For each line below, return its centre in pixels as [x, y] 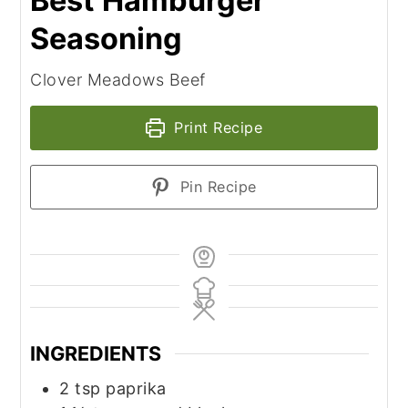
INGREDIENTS [96, 354]
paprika [136, 388]
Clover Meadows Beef [118, 80]
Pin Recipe [216, 187]
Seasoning [107, 39]
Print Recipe [216, 128]
